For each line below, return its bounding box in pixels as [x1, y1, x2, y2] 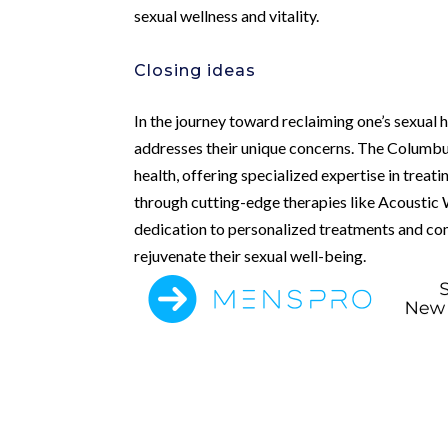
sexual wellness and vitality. [134, 5, 320, 25]
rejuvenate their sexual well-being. [134, 245, 367, 265]
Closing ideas [134, 60, 257, 80]
